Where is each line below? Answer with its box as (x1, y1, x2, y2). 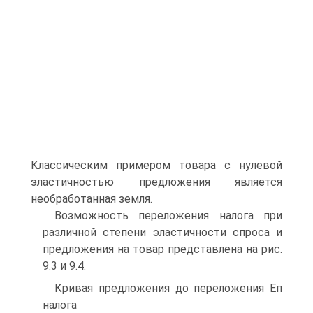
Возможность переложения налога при (54, 209, 282, 222)
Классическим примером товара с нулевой (31, 159, 282, 172)
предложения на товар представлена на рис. (43, 242, 282, 256)
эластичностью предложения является (31, 175, 282, 189)
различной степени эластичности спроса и (43, 226, 282, 239)
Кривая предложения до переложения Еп (54, 282, 282, 295)
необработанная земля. (31, 192, 152, 205)
